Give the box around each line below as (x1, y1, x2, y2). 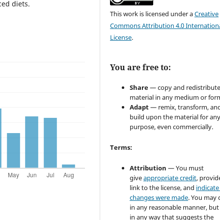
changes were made (130, 192, 189, 202)
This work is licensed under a (110, 9, 195, 18)
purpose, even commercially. (130, 122, 214, 131)
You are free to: (110, 62, 171, 73)
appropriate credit (143, 173, 197, 182)
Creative (194, 9, 219, 18)
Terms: (110, 142, 133, 152)
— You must (166, 163, 204, 172)
